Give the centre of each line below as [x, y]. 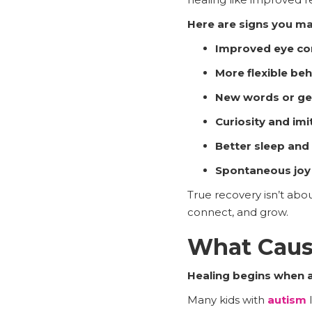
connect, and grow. [237, 212]
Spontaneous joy [263, 170]
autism [287, 299]
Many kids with [227, 299]
